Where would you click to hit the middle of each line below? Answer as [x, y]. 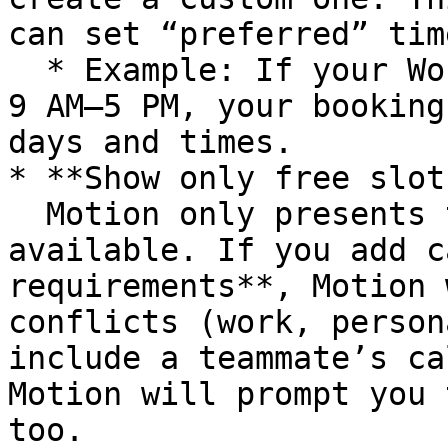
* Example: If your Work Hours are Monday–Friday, [27, 70]
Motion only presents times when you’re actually [27, 214]
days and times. [150, 142]
